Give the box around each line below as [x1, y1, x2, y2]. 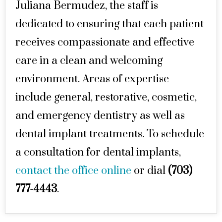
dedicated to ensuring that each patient [15, 17, 204, 31]
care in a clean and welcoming [15, 54, 163, 67]
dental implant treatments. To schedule [15, 127, 204, 141]
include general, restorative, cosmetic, [15, 91, 197, 104]
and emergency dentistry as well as [15, 109, 185, 122]
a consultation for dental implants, [15, 146, 181, 159]
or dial [131, 164, 168, 177]
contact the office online [15, 164, 131, 177]
